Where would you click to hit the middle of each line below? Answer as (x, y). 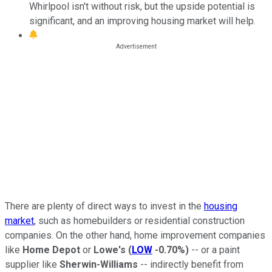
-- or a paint (214, 250)
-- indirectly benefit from (191, 264)
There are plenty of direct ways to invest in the (104, 206)
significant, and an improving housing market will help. (144, 21)
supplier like (32, 264)
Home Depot (51, 250)
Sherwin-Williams (99, 264)
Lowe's (111, 250)
